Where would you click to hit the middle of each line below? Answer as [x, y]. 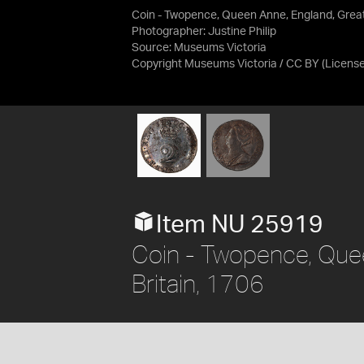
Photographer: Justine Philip [204, 32]
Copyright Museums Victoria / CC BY [225, 64]
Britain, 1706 [198, 283]
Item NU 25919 [240, 225]
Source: [153, 48]
